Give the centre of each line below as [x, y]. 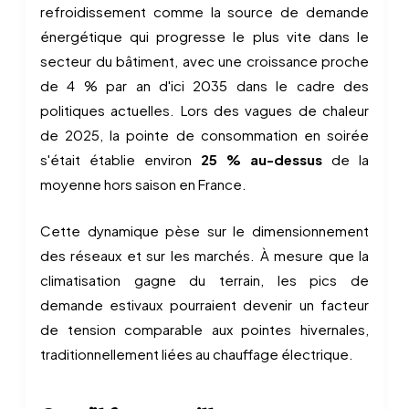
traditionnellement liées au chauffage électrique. [197, 354]
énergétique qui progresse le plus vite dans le [204, 36]
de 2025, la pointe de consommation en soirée [204, 135]
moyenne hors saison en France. [143, 184]
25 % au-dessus [262, 159]
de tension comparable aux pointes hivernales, [204, 329]
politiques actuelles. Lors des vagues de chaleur [204, 110]
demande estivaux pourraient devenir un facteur [204, 304]
